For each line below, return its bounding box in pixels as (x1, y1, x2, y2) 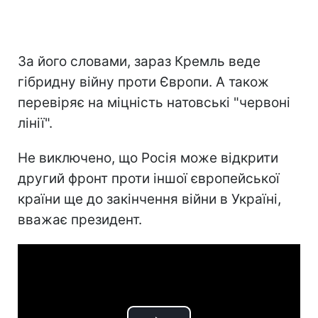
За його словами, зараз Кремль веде (18, 53, 261, 70)
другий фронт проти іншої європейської (18, 170, 280, 187)
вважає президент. (18, 211, 142, 228)
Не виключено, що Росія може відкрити (18, 149, 278, 166)
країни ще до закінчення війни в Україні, (18, 190, 281, 207)
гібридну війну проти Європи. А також (18, 73, 269, 90)
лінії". (18, 114, 53, 131)
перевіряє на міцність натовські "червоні (18, 94, 290, 111)
